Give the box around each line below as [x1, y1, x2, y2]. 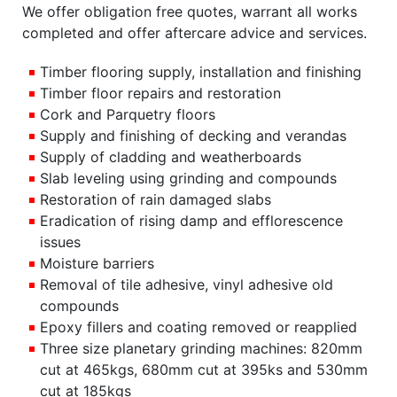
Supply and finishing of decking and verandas [40, 127, 346, 145]
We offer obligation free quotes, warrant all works [22, 3, 357, 21]
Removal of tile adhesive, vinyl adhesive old [40, 276, 333, 294]
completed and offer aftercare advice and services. [22, 24, 367, 43]
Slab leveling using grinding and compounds [40, 169, 337, 188]
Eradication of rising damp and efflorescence [40, 212, 343, 230]
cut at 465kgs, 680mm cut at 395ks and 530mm [40, 361, 368, 379]
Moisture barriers [40, 254, 154, 273]
